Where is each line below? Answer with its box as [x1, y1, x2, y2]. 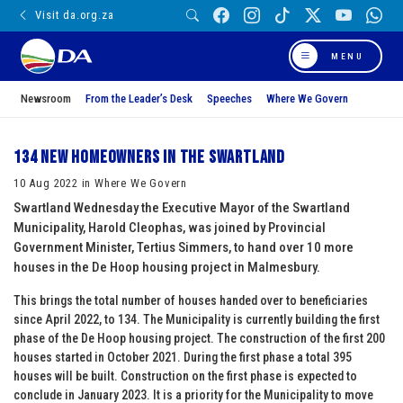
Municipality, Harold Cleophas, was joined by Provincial [13, 219, 326, 236]
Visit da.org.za [35, 8, 114, 22]
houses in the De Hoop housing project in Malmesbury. [13, 258, 320, 275]
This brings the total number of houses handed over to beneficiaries [13, 292, 368, 308]
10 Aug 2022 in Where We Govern [13, 175, 187, 190]
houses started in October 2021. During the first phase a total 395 [13, 349, 352, 364]
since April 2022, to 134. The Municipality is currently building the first [13, 311, 380, 327]
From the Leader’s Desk [85, 91, 193, 105]
